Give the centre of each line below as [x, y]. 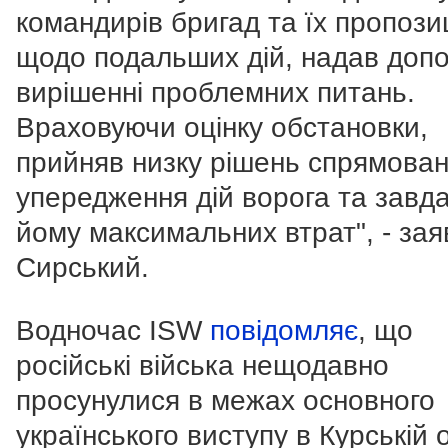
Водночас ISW [113, 331]
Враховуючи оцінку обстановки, [222, 128]
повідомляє [284, 331]
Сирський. [82, 268]
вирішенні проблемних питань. [215, 93]
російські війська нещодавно [202, 366]
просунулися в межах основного [225, 401]
